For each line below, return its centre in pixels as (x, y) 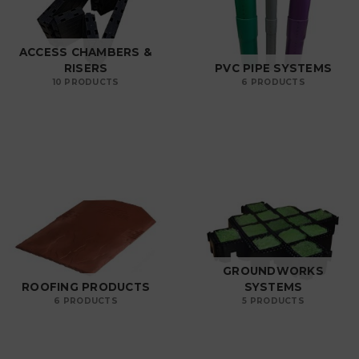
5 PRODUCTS (273, 301)
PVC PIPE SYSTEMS (273, 68)
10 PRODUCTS (86, 82)
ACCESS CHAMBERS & (86, 52)
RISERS (86, 68)
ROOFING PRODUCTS (86, 286)
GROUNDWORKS (273, 270)
